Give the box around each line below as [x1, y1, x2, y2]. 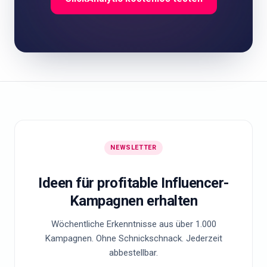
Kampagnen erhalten [69, 193, 198, 209]
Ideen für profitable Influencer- [38, 175, 229, 191]
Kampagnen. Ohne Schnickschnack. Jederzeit [45, 233, 222, 244]
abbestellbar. [109, 247, 158, 258]
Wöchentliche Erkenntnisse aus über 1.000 [51, 219, 216, 229]
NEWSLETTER [110, 144, 157, 151]
